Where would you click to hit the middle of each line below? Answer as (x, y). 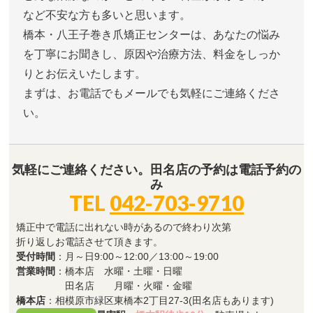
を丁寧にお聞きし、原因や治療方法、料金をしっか (152, 54)
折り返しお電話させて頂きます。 (90, 242)
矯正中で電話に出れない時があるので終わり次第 (124, 227)
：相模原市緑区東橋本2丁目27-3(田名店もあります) (160, 301)
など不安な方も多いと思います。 (107, 15)
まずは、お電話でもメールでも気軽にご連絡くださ (152, 94)
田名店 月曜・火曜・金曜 (104, 286)
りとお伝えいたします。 (85, 74)
